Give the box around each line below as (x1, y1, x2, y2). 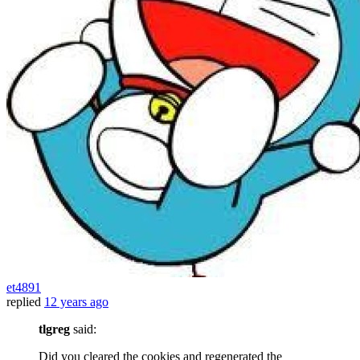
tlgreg (39, 322, 70, 337)
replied (6, 295, 41, 309)
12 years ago (44, 295, 108, 309)
